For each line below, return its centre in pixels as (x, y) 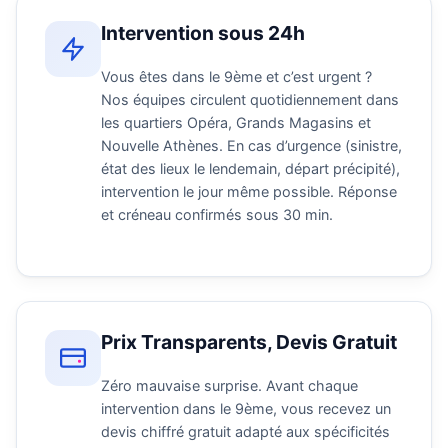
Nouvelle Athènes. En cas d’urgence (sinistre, (251, 146)
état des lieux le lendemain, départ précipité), (250, 169)
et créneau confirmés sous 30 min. (217, 215)
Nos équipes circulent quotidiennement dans (250, 100)
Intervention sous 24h (203, 33)
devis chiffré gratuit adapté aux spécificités (245, 431)
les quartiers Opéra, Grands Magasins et (236, 123)
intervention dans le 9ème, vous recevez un (246, 408)
